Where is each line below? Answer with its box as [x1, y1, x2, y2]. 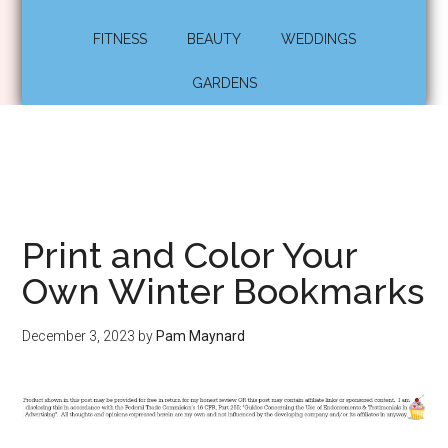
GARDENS [191, 75, 257, 91]
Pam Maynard [156, 328, 246, 344]
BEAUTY [186, 31, 241, 47]
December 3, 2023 [22, 328, 136, 344]
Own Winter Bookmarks [22, 270, 425, 312]
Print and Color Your [22, 234, 358, 276]
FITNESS [92, 31, 147, 47]
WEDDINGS [280, 31, 356, 47]
